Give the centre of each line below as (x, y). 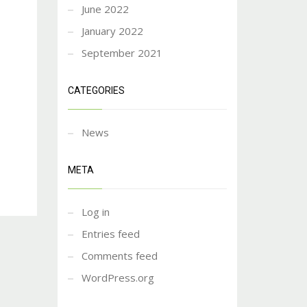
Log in (95, 212)
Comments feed (119, 256)
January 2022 (112, 31)
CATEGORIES (96, 90)
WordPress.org (118, 278)
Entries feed (110, 234)
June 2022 (105, 9)
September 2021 (122, 53)
